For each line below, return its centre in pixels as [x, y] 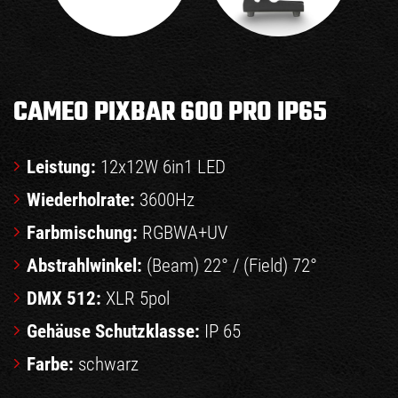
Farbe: [50, 365]
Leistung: [64, 167]
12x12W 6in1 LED [163, 167]
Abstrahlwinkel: [84, 266]
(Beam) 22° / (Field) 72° [230, 266]
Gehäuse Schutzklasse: [115, 332]
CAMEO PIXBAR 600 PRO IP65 [170, 113]
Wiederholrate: [81, 200]
